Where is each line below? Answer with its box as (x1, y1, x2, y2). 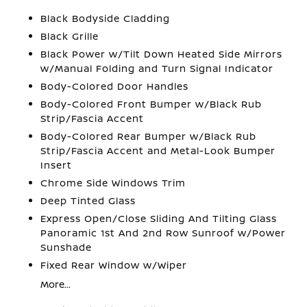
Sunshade (40, 241, 93, 254)
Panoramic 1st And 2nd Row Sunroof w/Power (40, 226, 286, 239)
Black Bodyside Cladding (40, 12, 171, 25)
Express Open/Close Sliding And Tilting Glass (40, 212, 278, 225)
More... (40, 278, 71, 291)
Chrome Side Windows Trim (40, 176, 186, 189)
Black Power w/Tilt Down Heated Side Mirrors (40, 47, 283, 60)
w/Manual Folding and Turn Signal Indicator (40, 62, 274, 75)
